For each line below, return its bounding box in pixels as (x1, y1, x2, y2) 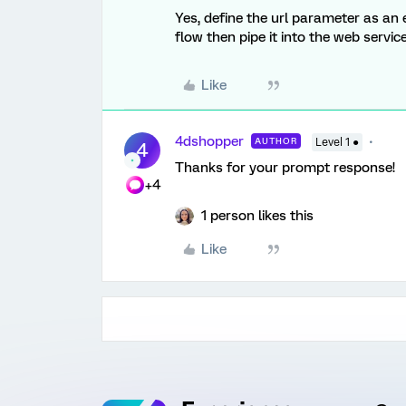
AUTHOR (255, 136, 297, 146)
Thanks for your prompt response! (175, 159, 395, 176)
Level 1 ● (315, 136, 359, 149)
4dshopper (175, 133, 244, 150)
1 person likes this (201, 208, 314, 224)
